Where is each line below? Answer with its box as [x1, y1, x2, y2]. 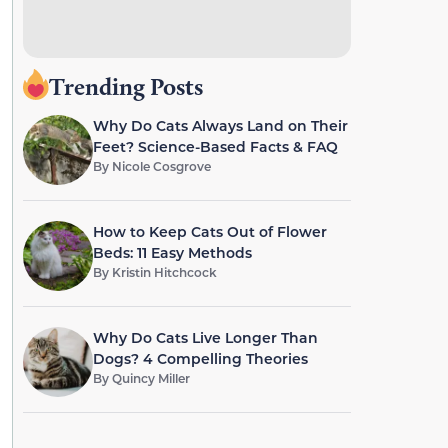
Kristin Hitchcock [111, 264, 217, 280]
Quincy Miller [111, 370, 190, 386]
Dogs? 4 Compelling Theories [92, 349, 308, 368]
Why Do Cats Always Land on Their [92, 116, 348, 135]
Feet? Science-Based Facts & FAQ [92, 137, 338, 156]
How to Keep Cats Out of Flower [92, 222, 327, 241]
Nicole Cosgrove [111, 158, 211, 174]
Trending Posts [48, 72, 203, 101]
